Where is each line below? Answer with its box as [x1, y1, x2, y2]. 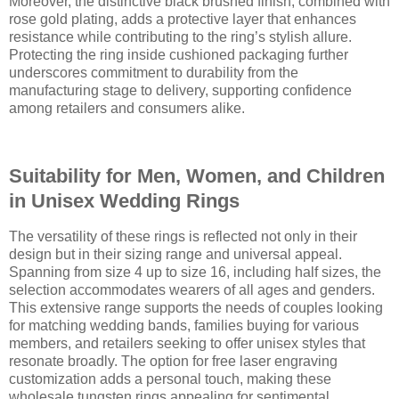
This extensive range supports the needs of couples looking [9, 299, 383, 315]
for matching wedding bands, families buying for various [9, 317, 359, 333]
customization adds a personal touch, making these [9, 370, 331, 387]
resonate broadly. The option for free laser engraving [9, 353, 338, 369]
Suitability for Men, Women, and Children [9, 164, 385, 187]
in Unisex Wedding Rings [9, 189, 240, 212]
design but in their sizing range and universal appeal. [9, 246, 342, 262]
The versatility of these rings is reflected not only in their [9, 228, 357, 244]
